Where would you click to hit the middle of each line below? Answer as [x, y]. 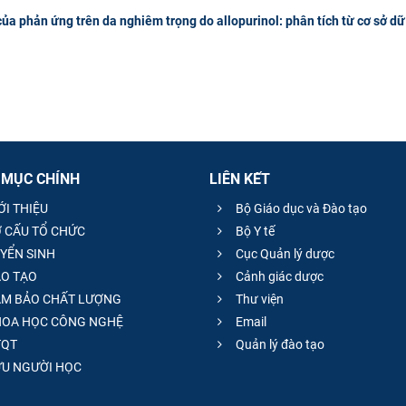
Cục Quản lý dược [284, 254]
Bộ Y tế [254, 232]
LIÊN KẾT [240, 179]
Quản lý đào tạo [279, 345]
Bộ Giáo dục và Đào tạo [300, 209]
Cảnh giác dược [278, 277]
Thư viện [258, 300]
